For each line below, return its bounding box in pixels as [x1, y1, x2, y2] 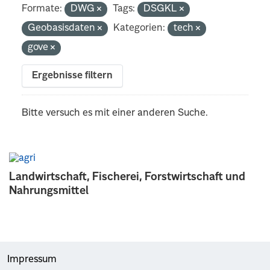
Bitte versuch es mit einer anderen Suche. [22, 108, 209, 118]
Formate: [22, 4, 63, 14]
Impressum [7, 254, 57, 265]
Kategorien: [113, 23, 166, 33]
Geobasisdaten [28, 23, 98, 33]
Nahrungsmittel [9, 185, 89, 196]
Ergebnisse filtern [32, 71, 113, 81]
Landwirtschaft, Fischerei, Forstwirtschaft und [9, 171, 245, 183]
